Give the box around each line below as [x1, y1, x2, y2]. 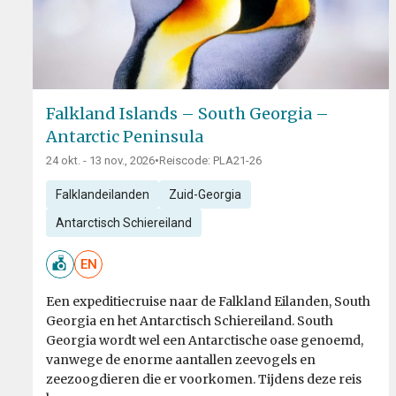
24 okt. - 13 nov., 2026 [46, 154, 155, 168]
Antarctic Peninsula [46, 126, 203, 148]
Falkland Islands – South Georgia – [46, 103, 329, 125]
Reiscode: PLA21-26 [159, 154, 262, 168]
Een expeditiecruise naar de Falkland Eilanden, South [46, 293, 370, 310]
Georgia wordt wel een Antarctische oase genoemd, [46, 332, 363, 349]
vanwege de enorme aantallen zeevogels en [46, 352, 316, 369]
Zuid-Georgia [168, 187, 241, 202]
